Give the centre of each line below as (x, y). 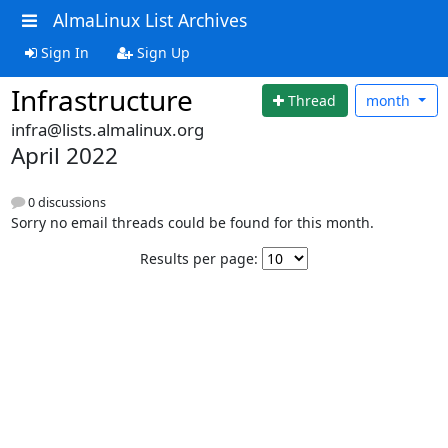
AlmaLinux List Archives (149, 20)
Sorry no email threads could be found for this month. (192, 223)
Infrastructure (101, 99)
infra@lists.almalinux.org (107, 129)
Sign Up (161, 52)
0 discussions (65, 203)
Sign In (62, 52)
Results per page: (199, 259)
